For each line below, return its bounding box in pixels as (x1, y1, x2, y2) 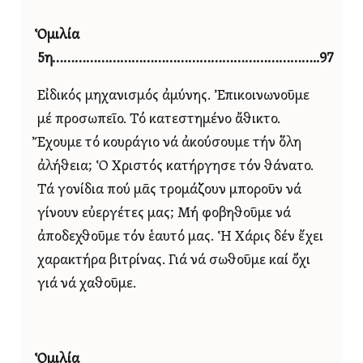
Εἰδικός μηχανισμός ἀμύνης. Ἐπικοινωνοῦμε (37, 89, 310, 104)
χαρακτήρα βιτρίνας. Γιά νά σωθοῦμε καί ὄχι (37, 254, 310, 268)
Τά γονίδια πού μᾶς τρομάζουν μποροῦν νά (37, 183, 301, 198)
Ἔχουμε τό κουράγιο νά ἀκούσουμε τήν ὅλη (37, 136, 301, 151)
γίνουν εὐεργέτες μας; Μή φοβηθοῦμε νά (37, 207, 291, 221)
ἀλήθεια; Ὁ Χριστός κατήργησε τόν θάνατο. (37, 160, 314, 174)
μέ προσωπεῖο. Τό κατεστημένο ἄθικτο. (37, 113, 280, 127)
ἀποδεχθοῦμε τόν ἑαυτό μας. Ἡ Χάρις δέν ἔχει (37, 230, 323, 245)
